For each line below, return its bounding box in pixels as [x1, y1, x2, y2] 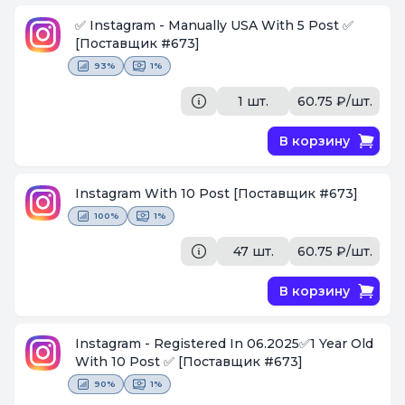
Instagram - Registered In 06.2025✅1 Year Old [75, 335, 374, 353]
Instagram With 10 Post [75, 185, 234, 202]
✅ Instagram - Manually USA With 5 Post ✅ [231, 17, 354, 34]
